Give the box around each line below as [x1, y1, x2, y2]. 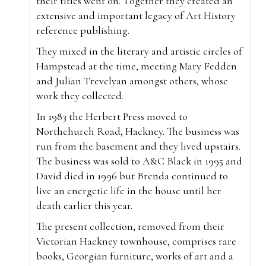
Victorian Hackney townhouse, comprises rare [36, 234, 236, 248]
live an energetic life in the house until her [36, 183, 221, 197]
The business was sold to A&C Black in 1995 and [36, 154, 242, 167]
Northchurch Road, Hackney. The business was [36, 124, 239, 138]
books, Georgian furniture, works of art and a [36, 249, 233, 262]
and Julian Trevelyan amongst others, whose [36, 74, 228, 87]
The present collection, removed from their [36, 219, 224, 233]
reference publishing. [36, 23, 132, 37]
